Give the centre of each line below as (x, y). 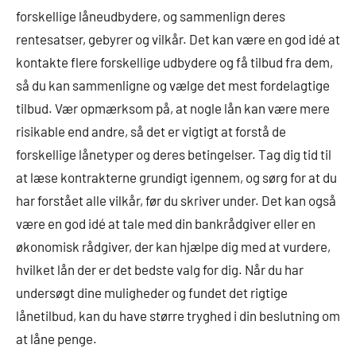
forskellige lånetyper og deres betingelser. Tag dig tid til (174, 155)
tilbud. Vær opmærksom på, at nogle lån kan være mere (173, 108)
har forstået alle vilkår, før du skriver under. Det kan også (176, 201)
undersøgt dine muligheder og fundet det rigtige (152, 293)
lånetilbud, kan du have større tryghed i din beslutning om (178, 316)
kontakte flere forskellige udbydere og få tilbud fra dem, (174, 62)
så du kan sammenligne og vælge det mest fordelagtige (173, 85)
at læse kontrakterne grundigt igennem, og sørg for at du (176, 178)
